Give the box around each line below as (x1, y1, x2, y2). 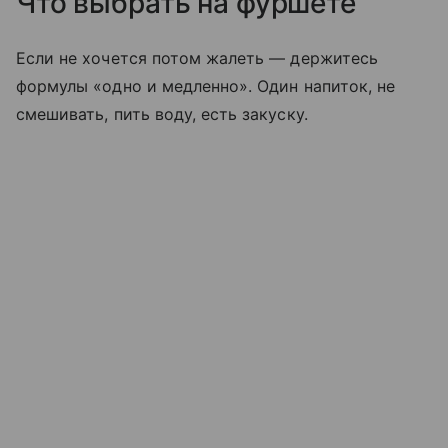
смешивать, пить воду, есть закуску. (16, 104, 318, 125)
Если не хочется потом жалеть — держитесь (16, 48, 378, 69)
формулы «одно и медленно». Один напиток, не (16, 76, 396, 97)
